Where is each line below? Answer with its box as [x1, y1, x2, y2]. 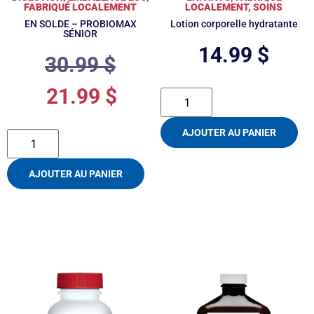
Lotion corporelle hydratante [170, 18, 298, 29]
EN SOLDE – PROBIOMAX [24, 18, 137, 29]
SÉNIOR [63, 27, 97, 39]
